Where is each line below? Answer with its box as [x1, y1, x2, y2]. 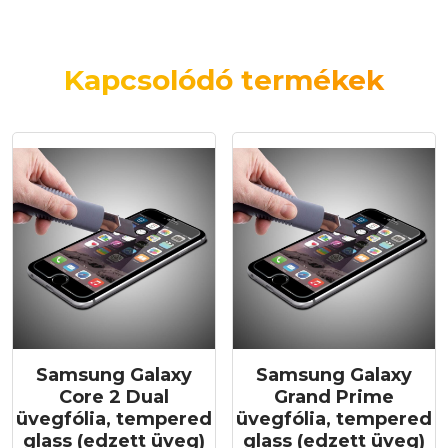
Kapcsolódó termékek [64, 62, 384, 97]
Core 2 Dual [58, 386, 169, 409]
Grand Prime [274, 386, 395, 409]
